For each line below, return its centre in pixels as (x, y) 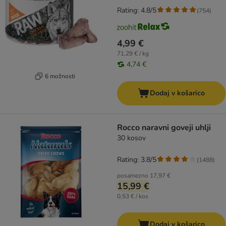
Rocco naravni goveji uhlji (164, 128)
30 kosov (131, 138)
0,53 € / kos (133, 196)
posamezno (133, 176)
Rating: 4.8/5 (137, 11)
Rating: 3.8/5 (137, 160)
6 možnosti (60, 76)
